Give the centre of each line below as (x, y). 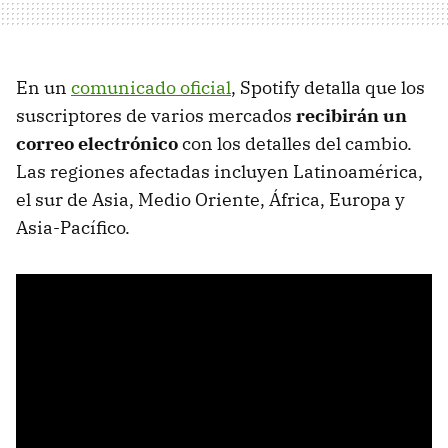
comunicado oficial (151, 88)
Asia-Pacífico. (73, 228)
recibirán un (351, 116)
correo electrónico (97, 144)
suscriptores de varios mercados (156, 116)
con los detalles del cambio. (295, 144)
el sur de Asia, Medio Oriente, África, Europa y (210, 200)
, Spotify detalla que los (328, 88)
